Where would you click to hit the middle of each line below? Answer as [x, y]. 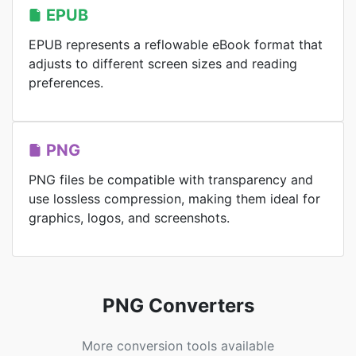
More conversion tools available [178, 346]
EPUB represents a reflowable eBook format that [176, 44]
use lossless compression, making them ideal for [174, 199]
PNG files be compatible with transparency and [171, 180]
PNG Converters [178, 306]
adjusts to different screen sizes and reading [163, 64]
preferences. [66, 83]
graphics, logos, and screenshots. [129, 218]
